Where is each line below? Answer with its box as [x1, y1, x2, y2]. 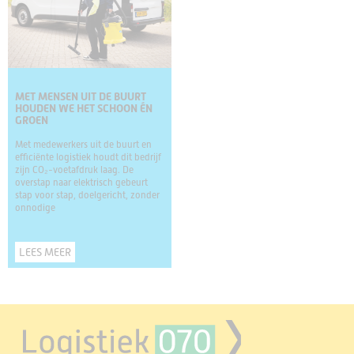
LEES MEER [19, 245, 71, 258]
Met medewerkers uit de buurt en [15, 138, 152, 150]
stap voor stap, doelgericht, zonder [15, 189, 160, 201]
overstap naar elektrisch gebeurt [15, 176, 148, 188]
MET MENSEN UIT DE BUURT [15, 89, 146, 103]
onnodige [15, 201, 55, 213]
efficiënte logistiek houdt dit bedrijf [15, 151, 161, 163]
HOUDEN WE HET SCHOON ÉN [15, 101, 153, 115]
